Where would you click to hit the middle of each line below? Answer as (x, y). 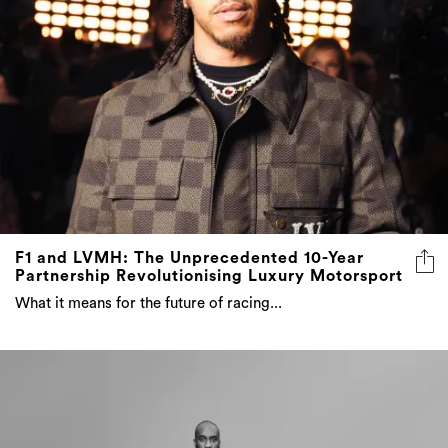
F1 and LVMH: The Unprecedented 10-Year (189, 257)
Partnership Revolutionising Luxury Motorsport (209, 275)
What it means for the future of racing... (148, 303)
